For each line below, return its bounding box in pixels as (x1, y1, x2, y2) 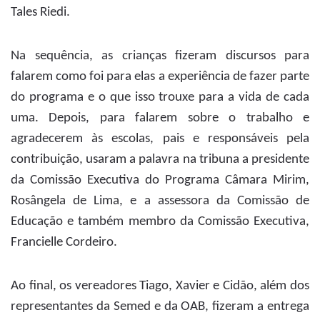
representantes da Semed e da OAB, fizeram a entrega (11, 300, 309, 314)
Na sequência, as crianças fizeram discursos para (11, 49, 309, 64)
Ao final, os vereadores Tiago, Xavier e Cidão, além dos (11, 279, 309, 294)
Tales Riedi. (11, 6, 70, 20)
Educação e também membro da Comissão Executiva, (11, 215, 309, 229)
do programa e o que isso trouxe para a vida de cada (11, 91, 309, 105)
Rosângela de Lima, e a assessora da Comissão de (11, 194, 309, 209)
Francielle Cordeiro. (11, 236, 117, 250)
